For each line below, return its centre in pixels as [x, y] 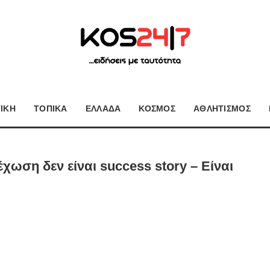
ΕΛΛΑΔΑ [103, 108]
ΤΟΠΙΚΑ [50, 108]
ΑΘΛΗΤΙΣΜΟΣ [222, 108]
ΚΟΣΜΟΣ [157, 108]
